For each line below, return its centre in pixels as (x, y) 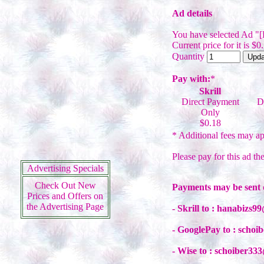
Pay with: (191, 79)
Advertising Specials (65, 168)
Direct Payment (210, 102)
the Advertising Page (65, 207)
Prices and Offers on (65, 196)
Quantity (189, 56)
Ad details (192, 13)
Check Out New (65, 185)
